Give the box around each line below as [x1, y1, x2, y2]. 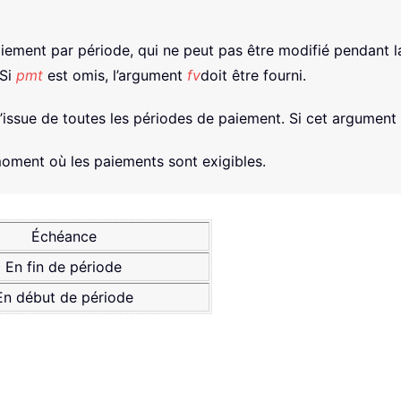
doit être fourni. [200, 66, 306, 85]
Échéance [30, 227, 97, 246]
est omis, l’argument [43, 66, 187, 85]
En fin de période [5, 258, 122, 277]
